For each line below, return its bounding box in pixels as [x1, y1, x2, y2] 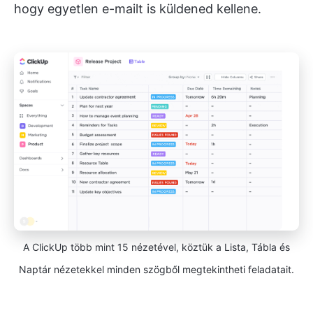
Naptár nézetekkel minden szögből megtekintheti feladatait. [19, 263, 294, 275]
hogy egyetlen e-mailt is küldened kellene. [14, 1, 261, 17]
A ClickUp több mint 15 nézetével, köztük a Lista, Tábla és [23, 240, 290, 253]
